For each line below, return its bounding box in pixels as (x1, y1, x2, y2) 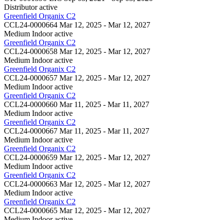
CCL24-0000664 (4, 20, 57, 29)
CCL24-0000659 (4, 153, 57, 162)
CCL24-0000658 (4, 47, 57, 55)
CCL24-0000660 (4, 100, 57, 109)
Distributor (4, 2, 37, 11)
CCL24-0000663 (4, 179, 57, 188)
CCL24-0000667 (4, 126, 57, 135)
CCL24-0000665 (4, 206, 57, 215)
